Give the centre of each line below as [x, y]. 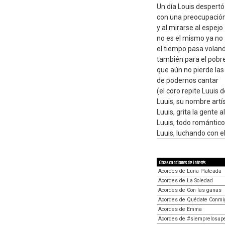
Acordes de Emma [180, 209]
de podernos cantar [188, 80]
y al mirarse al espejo [190, 28]
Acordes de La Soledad [186, 181]
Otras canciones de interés [182, 163]
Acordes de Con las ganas [190, 190]
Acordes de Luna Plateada [190, 171]
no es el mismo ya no [190, 38]
